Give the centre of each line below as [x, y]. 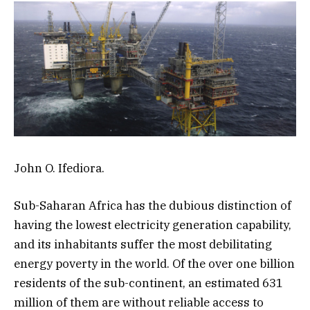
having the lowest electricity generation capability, [153, 225]
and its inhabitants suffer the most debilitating [143, 245]
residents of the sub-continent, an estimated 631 [148, 283]
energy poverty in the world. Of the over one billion [154, 264]
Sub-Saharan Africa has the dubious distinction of [153, 206]
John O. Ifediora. [59, 168]
